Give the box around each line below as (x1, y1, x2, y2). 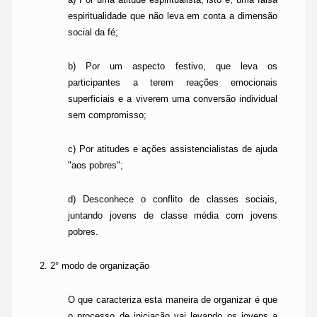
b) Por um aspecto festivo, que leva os (68, 61, 277, 71)
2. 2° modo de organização (40, 260, 149, 271)
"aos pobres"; (68, 160, 123, 171)
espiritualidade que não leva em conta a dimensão (68, 11, 277, 21)
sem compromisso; (68, 110, 146, 120)
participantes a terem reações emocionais (68, 77, 277, 88)
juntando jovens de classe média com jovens (68, 210, 277, 221)
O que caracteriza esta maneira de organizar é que (68, 294, 277, 305)
